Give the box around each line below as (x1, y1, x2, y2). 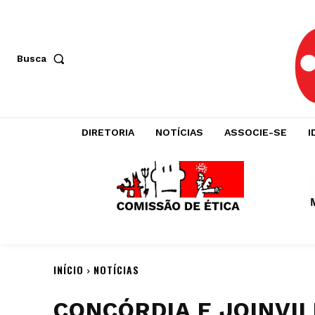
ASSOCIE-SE (224, 126, 287, 138)
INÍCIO (53, 262, 84, 277)
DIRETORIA (82, 126, 134, 138)
